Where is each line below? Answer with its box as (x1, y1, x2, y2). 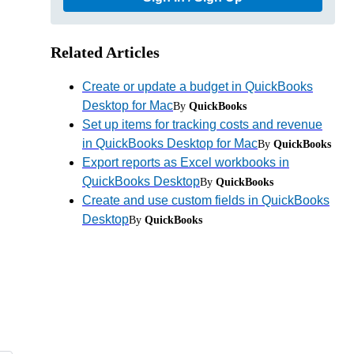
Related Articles (51, 43, 160, 61)
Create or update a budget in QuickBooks (82, 79, 313, 93)
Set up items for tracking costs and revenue (82, 117, 322, 131)
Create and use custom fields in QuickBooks (82, 193, 330, 207)
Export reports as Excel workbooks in (82, 155, 289, 169)
